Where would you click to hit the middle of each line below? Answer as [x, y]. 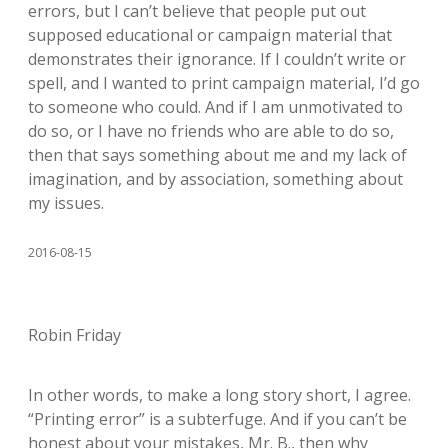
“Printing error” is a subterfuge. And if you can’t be [217, 418]
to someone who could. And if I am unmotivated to [215, 106]
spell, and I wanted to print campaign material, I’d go [224, 82]
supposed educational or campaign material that [210, 34]
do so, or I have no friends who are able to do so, [211, 130]
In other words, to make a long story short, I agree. [219, 394]
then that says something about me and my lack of [217, 154]
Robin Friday [74, 334]
